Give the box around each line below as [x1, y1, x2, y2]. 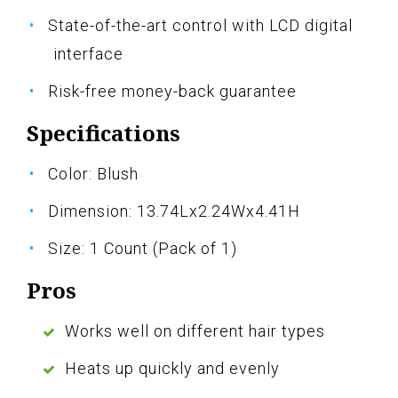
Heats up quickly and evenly [65, 359, 280, 378]
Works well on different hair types [65, 322, 325, 341]
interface [53, 44, 123, 64]
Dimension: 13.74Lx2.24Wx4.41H [48, 202, 300, 221]
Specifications [27, 118, 180, 148]
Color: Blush [48, 164, 139, 184]
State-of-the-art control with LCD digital [48, 16, 353, 36]
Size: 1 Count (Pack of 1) [48, 239, 237, 259]
